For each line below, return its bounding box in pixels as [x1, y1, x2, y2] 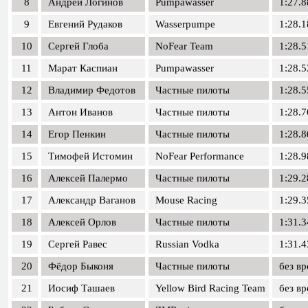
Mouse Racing [155, 195, 217, 206]
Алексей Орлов [48, 217, 116, 228]
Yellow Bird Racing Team [155, 283, 265, 294]
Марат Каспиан [48, 63, 118, 74]
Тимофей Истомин [48, 151, 133, 162]
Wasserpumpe [155, 19, 215, 30]
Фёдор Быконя [48, 261, 113, 272]
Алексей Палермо [48, 173, 128, 184]
